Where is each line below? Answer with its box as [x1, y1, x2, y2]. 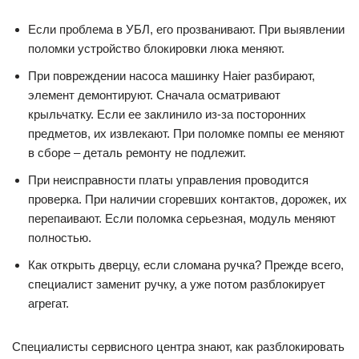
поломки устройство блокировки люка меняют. [28, 42, 284, 55]
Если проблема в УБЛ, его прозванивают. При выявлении [28, 22, 345, 36]
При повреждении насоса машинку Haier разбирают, [28, 69, 315, 83]
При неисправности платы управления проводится [28, 173, 309, 187]
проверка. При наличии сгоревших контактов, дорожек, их [28, 192, 347, 206]
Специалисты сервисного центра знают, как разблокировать [12, 340, 345, 353]
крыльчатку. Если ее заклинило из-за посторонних [28, 107, 306, 121]
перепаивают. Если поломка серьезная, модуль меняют [28, 212, 336, 225]
